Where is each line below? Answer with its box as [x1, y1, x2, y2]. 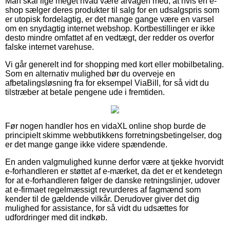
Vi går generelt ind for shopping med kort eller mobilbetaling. [5, 60, 224, 69]
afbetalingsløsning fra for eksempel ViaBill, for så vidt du [5, 78, 209, 87]
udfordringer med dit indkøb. [5, 213, 107, 222]
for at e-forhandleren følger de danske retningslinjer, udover [5, 176, 220, 185]
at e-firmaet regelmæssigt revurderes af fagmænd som [5, 185, 201, 194]
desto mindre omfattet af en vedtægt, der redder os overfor [5, 33, 214, 42]
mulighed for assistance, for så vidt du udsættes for [5, 203, 188, 213]
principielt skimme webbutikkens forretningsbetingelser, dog [5, 130, 222, 140]
